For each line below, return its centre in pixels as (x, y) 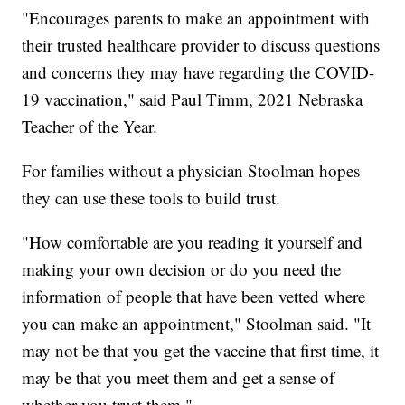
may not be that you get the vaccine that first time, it (201, 351)
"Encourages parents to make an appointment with (196, 18)
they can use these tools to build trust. (151, 198)
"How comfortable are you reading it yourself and (193, 242)
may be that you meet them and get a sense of (179, 378)
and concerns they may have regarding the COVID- (198, 72)
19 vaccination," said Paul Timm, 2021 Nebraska (193, 99)
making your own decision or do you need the (182, 269)
